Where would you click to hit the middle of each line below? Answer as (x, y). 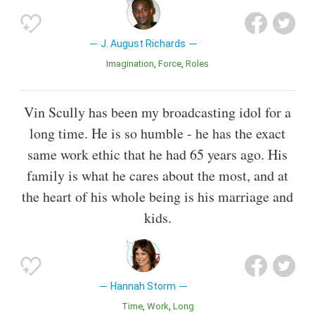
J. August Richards (143, 43)
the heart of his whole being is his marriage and (157, 196)
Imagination (131, 63)
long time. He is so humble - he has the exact (157, 133)
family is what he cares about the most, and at (157, 175)
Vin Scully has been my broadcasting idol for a (157, 112)
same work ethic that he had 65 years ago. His (157, 154)
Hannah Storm (143, 286)
